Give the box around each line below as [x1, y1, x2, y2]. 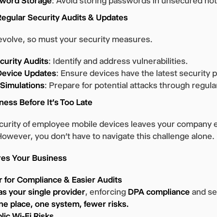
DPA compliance [128, 186, 190, 197]
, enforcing [85, 186, 128, 197]
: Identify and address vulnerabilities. [48, 56, 188, 66]
